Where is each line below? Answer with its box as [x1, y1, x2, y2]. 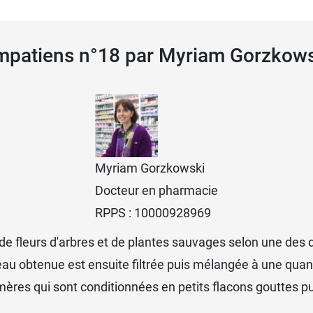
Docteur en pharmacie [95, 182, 218, 198]
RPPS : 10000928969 [95, 205, 211, 220]
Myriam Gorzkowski [95, 160, 205, 175]
